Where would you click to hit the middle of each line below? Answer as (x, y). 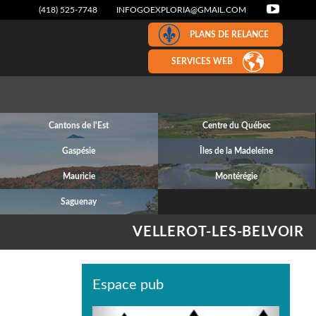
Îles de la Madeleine (237, 151)
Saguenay (79, 202)
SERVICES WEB (202, 61)
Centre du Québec (236, 126)
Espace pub (128, 285)
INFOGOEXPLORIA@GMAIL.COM (181, 10)
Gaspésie (79, 151)
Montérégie (237, 176)
